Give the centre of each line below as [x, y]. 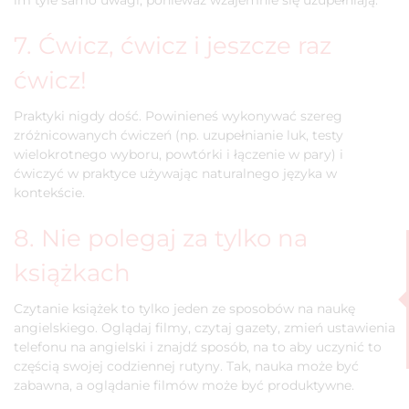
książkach [72, 273]
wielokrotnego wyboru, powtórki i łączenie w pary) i [178, 154]
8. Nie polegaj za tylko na [161, 238]
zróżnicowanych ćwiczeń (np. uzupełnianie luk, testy [178, 135]
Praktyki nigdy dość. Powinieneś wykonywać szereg [178, 116]
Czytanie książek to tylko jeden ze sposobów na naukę [184, 309]
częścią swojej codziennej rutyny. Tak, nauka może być [186, 366]
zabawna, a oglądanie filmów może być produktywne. [184, 385]
